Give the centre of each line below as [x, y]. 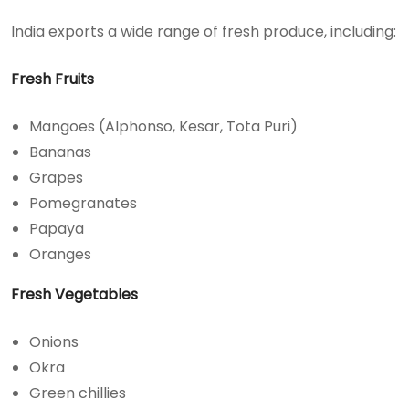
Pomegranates [83, 203]
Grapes [56, 178]
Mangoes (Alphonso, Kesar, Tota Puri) [163, 126]
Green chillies [78, 393]
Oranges [60, 254]
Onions [54, 342]
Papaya [57, 229]
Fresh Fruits [52, 79]
